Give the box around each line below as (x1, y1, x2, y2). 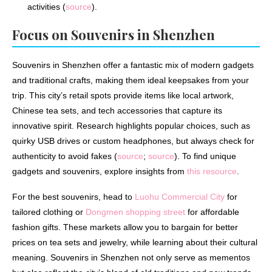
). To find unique (174, 151, 236, 161)
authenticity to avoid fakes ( (12, 151, 117, 161)
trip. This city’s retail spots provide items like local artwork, (12, 90, 234, 101)
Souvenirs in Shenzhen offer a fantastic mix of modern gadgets (12, 60, 254, 70)
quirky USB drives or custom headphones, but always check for (12, 136, 254, 146)
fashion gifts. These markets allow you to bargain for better (12, 222, 238, 233)
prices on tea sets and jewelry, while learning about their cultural (12, 237, 257, 248)
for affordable (185, 207, 239, 217)
